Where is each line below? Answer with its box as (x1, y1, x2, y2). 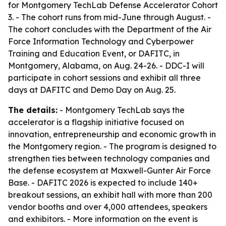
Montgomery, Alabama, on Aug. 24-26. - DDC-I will (8, 61, 204, 71)
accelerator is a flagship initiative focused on (8, 117, 184, 127)
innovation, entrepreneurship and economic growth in (8, 129, 216, 139)
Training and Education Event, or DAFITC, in (8, 48, 180, 59)
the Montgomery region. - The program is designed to (8, 141, 216, 151)
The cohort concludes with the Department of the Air (8, 24, 211, 34)
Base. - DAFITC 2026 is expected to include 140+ (8, 178, 198, 188)
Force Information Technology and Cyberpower (8, 36, 194, 46)
